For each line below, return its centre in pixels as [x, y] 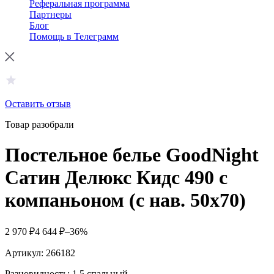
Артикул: [24, 253]
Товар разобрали [39, 125]
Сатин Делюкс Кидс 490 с [116, 177]
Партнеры [50, 15]
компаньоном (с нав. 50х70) [125, 200]
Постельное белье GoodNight [132, 154]
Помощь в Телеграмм [74, 37]
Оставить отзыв [38, 104]
